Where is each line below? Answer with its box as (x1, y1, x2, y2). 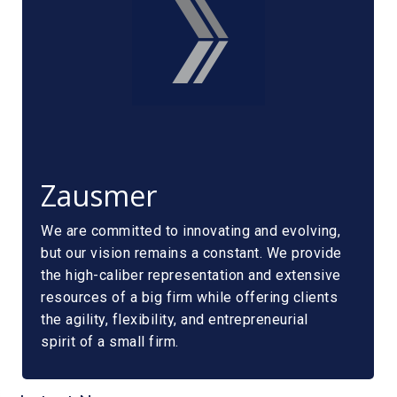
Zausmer (41, 176, 157, 215)
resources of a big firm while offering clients (41, 289, 338, 307)
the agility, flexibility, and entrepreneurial (41, 311, 308, 329)
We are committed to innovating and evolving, (41, 222, 340, 240)
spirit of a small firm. (41, 333, 179, 351)
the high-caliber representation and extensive (41, 267, 341, 284)
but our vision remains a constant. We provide (41, 245, 342, 262)
